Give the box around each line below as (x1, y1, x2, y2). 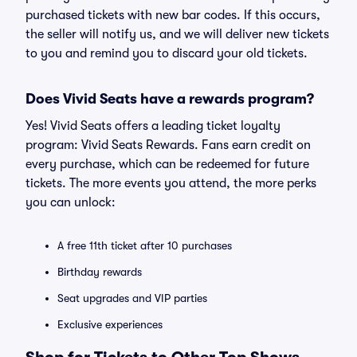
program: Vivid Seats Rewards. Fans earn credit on (25, 138, 311, 152)
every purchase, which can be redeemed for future (25, 157, 309, 171)
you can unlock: (25, 195, 116, 210)
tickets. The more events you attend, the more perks (25, 176, 316, 190)
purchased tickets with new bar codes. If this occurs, (25, 8, 320, 22)
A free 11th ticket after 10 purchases (57, 239, 232, 252)
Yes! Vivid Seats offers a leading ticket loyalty (25, 119, 280, 133)
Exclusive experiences (57, 318, 163, 331)
